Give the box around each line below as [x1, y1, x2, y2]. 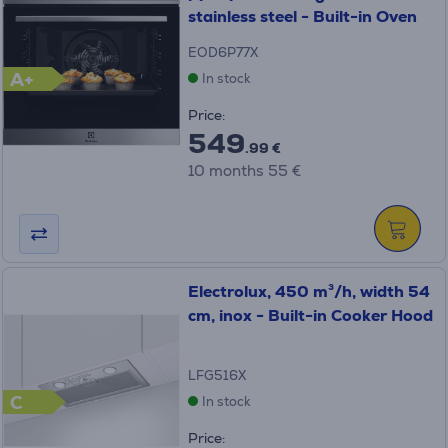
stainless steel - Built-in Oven [187, 6, 417, 28]
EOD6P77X [187, 44, 258, 62]
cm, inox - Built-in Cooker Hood [187, 305, 433, 327]
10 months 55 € [187, 161, 301, 181]
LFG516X [187, 367, 246, 385]
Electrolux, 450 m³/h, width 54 [187, 281, 430, 303]
